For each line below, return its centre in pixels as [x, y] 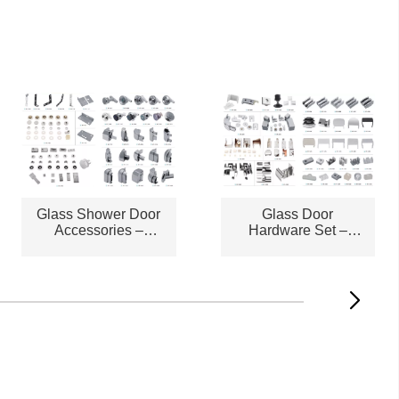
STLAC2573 [297, 246]
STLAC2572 [99, 246]
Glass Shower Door [99, 214]
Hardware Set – [297, 230]
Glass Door [298, 214]
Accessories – [98, 230]
